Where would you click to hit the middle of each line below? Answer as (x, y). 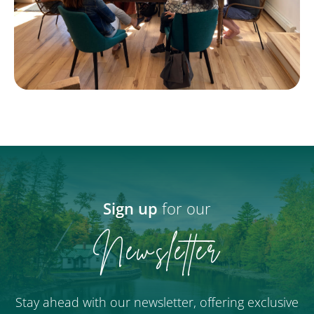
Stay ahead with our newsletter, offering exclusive (157, 302)
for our (184, 208)
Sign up (130, 208)
